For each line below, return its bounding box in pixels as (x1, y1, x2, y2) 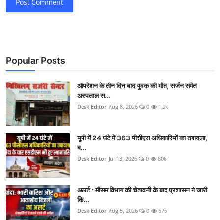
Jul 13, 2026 (109, 154, 137, 162)
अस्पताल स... (77, 91, 110, 100)
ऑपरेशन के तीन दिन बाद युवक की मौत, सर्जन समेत (77, 81, 197, 90)
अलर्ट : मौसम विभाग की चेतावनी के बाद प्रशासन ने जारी (77, 185, 207, 194)
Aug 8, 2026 (109, 102, 137, 110)
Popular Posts (6, 55, 65, 66)
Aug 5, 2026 (109, 206, 137, 214)
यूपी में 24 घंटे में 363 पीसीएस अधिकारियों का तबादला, (77, 133, 207, 142)
